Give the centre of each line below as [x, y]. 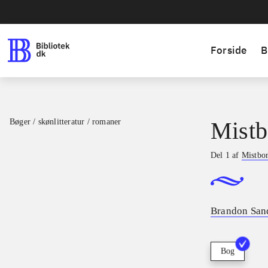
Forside [229, 50]
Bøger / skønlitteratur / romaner [66, 122]
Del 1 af [226, 155]
